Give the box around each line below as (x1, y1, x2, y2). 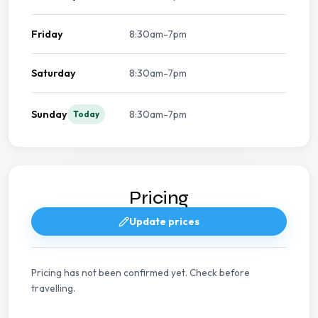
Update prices (129, 215, 199, 228)
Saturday (31, 67, 76, 79)
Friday (31, 28, 63, 40)
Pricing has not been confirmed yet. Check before (31, 266, 250, 279)
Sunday (31, 108, 67, 121)
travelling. (31, 282, 75, 295)
